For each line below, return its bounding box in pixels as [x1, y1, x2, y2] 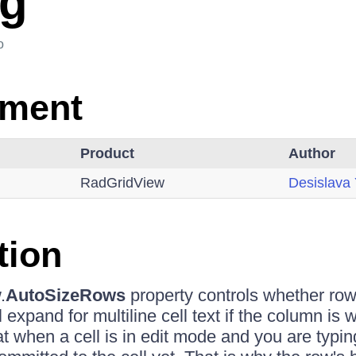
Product [79, 145, 134, 161]
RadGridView [79, 175, 164, 191]
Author [288, 145, 335, 161]
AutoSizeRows [5, 285, 126, 305]
